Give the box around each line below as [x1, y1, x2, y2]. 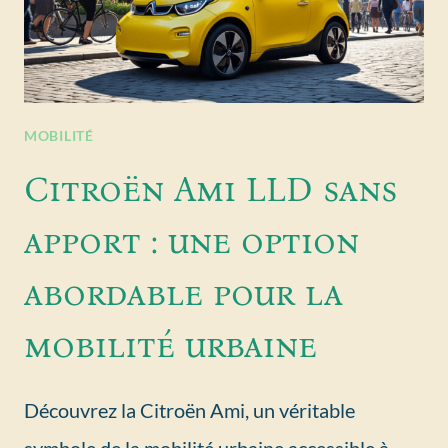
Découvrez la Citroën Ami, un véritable [24, 397, 355, 422]
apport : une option [24, 219, 359, 262]
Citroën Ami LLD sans [24, 167, 398, 210]
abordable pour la [24, 271, 343, 314]
